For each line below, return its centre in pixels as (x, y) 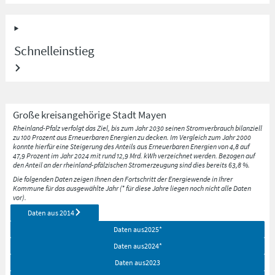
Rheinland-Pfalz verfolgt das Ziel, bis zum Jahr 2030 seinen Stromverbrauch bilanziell (137, 128)
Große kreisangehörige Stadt (74, 115)
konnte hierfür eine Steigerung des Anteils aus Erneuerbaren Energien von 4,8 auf (131, 147)
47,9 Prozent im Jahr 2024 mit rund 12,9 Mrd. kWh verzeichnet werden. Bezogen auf (134, 156)
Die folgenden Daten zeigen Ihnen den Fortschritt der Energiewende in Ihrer (122, 179)
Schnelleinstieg (55, 51)
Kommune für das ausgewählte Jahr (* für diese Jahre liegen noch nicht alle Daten (132, 188)
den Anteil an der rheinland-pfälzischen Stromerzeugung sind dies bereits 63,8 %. (131, 165)
